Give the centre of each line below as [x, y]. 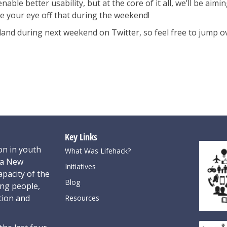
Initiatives [80, 166]
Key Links [81, 137]
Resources [82, 198]
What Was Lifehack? [98, 151]
